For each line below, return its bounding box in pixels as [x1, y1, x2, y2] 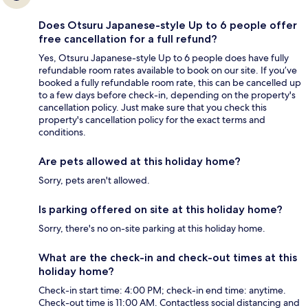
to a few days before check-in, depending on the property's [38, 89, 296, 102]
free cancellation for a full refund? [38, 32, 217, 46]
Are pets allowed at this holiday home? [38, 155, 241, 168]
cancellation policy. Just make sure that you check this [38, 101, 267, 114]
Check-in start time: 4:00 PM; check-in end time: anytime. [38, 284, 286, 297]
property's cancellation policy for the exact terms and [38, 113, 265, 126]
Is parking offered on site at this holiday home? [38, 203, 283, 217]
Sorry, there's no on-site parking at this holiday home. [38, 222, 265, 235]
